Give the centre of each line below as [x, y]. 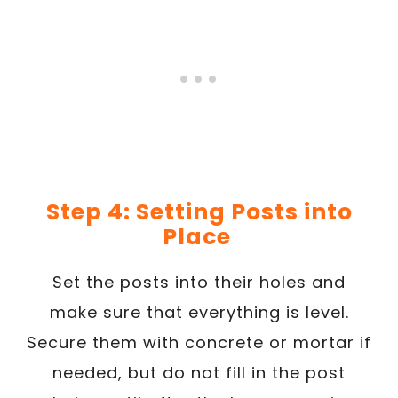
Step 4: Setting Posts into [199, 211]
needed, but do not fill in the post [199, 372]
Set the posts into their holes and [199, 282]
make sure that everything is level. [199, 312]
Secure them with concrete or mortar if [199, 342]
